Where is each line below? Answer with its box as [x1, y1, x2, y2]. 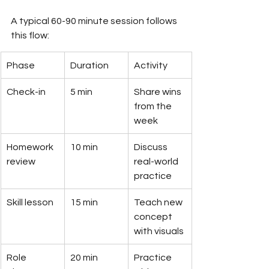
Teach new [134, 197, 184, 207]
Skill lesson [7, 197, 53, 207]
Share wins [134, 86, 183, 97]
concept [134, 211, 174, 222]
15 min [70, 197, 98, 207]
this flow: [11, 30, 49, 40]
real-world [134, 156, 180, 166]
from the [134, 101, 174, 111]
